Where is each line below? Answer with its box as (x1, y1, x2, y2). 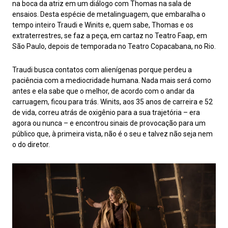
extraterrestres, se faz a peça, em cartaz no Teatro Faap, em (12, 32, 207, 40)
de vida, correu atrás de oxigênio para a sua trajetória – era (12, 108, 200, 117)
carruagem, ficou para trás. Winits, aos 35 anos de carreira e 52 (12, 98, 213, 106)
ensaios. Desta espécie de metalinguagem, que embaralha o (12, 10, 206, 19)
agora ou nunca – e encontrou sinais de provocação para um (12, 119, 206, 128)
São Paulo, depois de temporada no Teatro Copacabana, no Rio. (12, 42, 216, 51)
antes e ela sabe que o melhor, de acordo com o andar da (12, 87, 194, 96)
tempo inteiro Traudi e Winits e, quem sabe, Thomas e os (12, 21, 193, 30)
